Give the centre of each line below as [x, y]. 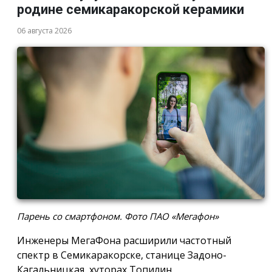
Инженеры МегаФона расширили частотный [124, 241]
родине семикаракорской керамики [131, 9]
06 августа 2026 [44, 30]
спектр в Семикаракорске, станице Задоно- [122, 255]
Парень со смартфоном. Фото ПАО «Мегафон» [118, 216]
